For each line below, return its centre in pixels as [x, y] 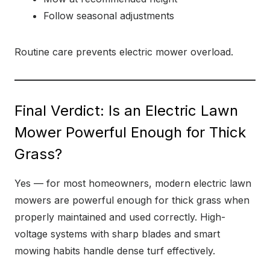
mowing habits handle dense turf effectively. [115, 251]
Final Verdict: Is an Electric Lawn [126, 111]
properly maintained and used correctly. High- [120, 217]
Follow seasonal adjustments [109, 16]
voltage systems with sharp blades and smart [117, 234]
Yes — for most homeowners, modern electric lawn [133, 183]
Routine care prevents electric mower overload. [124, 52]
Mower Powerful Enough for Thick [130, 132]
